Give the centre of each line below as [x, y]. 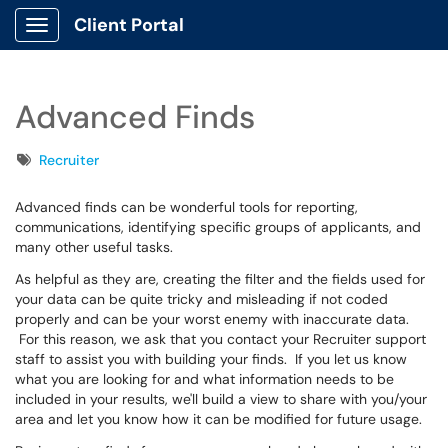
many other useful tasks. [98, 247]
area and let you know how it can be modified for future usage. [218, 419]
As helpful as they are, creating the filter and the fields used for [220, 279]
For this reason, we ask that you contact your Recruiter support [220, 339]
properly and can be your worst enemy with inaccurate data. [212, 319]
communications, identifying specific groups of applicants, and [218, 227]
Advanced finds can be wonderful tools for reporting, [186, 207]
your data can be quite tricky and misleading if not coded [201, 299]
